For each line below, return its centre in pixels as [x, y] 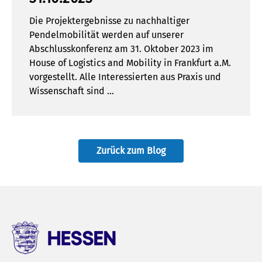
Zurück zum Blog [131, 151]
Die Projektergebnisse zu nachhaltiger [109, 21]
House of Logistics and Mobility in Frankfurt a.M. [130, 63]
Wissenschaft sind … [72, 91]
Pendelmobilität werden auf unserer [106, 35]
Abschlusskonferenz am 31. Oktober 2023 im [121, 49]
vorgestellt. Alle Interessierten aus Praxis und [125, 77]
